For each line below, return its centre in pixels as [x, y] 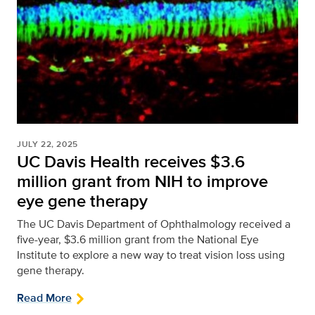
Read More [44, 298]
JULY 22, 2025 [47, 144]
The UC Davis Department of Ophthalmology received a [154, 224]
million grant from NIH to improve [142, 181]
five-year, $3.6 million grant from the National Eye [138, 240]
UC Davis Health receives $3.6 [131, 162]
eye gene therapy [82, 201]
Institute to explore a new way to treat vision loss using [151, 255]
